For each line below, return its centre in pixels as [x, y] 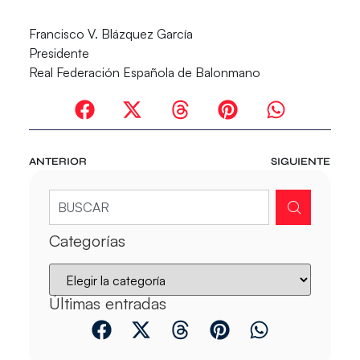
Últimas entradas [107, 303]
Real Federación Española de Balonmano [144, 73]
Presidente [59, 53]
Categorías [87, 240]
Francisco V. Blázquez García [110, 34]
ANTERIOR [57, 161]
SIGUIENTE [301, 161]
